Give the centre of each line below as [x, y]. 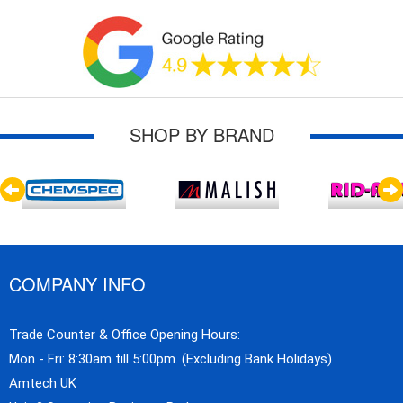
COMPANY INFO [77, 284]
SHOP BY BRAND [201, 134]
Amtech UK [43, 384]
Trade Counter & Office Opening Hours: [125, 335]
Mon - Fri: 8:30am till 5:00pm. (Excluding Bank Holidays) [170, 359]
